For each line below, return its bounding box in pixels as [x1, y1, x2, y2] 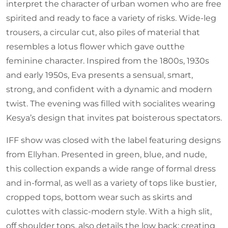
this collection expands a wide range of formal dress [6, 164, 216, 174]
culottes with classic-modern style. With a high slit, [6, 207, 212, 217]
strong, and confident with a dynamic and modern [6, 84, 212, 95]
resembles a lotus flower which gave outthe [6, 42, 185, 52]
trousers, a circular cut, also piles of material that [6, 27, 200, 38]
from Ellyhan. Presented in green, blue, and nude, [6, 150, 207, 160]
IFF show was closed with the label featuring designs [6, 135, 221, 146]
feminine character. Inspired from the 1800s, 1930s [6, 56, 209, 66]
